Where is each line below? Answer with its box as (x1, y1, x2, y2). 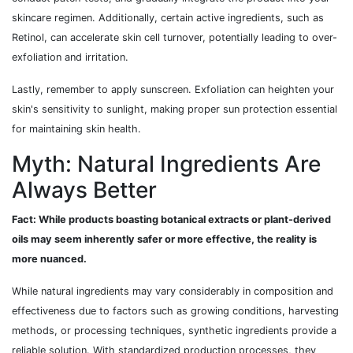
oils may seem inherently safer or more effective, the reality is (12, 233, 317, 246)
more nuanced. (12, 253, 87, 266)
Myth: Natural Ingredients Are (12, 150, 321, 178)
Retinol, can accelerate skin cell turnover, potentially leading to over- (12, 32, 337, 44)
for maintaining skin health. (12, 123, 141, 136)
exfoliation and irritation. (12, 51, 128, 64)
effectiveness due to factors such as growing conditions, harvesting (12, 305, 339, 318)
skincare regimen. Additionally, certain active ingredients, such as (12, 12, 324, 24)
